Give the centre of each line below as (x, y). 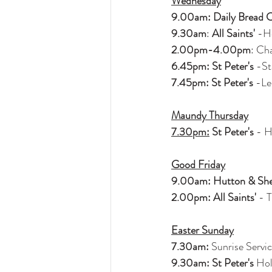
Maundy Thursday (210, 115)
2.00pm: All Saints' (214, 197)
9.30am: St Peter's (212, 263)
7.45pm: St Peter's (212, 83)
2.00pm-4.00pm (211, 50)
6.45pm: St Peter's (212, 66)
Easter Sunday (202, 230)
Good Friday (198, 165)
